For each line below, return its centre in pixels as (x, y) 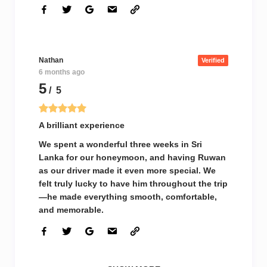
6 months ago (62, 72)
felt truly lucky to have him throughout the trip (133, 184)
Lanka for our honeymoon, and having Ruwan (132, 157)
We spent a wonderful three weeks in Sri (120, 144)
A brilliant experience (82, 125)
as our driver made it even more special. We (127, 170)
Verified (213, 60)
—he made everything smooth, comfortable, (128, 197)
